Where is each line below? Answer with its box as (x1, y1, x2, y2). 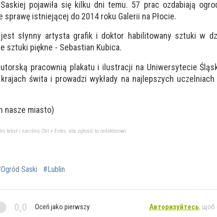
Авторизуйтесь (149, 202, 199, 212)
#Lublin (43, 164, 65, 174)
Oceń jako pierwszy (35, 202, 90, 212)
